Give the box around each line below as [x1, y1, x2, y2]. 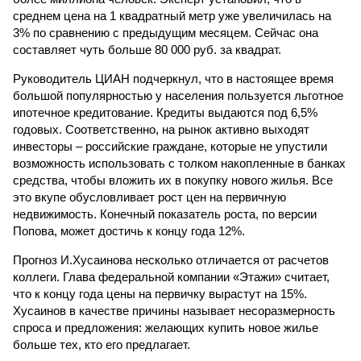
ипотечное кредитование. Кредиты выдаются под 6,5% [13, 106, 317, 119]
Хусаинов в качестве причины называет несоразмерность [13, 304, 335, 317]
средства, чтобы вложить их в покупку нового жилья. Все [13, 173, 333, 187]
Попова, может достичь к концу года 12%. [13, 224, 245, 238]
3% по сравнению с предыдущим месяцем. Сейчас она [13, 26, 318, 39]
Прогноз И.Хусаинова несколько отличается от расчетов [13, 253, 329, 267]
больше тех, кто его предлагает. [13, 338, 190, 351]
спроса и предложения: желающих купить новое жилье [13, 321, 318, 334]
